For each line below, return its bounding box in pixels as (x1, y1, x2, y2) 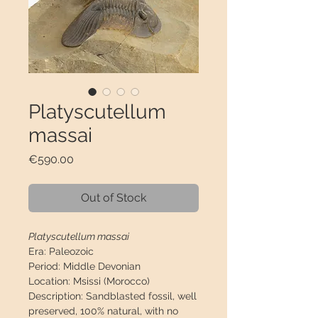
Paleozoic (46, 246, 94, 258)
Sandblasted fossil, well (83, 290, 197, 302)
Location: (28, 275, 70, 287)
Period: (28, 261, 60, 273)
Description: (28, 290, 83, 302)
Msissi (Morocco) (70, 275, 150, 287)
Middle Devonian (60, 261, 141, 273)
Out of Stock (81, 191, 146, 205)
